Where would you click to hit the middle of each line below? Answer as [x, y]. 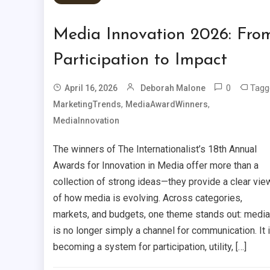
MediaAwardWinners [166, 105]
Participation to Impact [140, 61]
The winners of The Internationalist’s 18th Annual [155, 149]
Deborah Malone [173, 88]
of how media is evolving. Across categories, [147, 198]
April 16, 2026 [91, 88]
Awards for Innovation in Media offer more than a [155, 166]
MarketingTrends [87, 105]
